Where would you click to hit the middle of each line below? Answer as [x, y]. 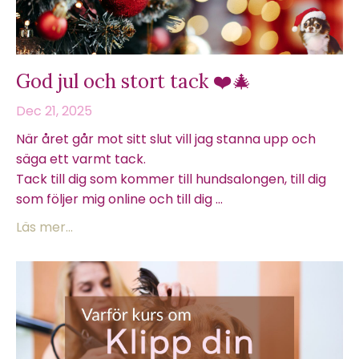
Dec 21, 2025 [54, 111]
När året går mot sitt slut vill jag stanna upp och [166, 139]
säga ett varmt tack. [81, 159]
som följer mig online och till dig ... [119, 199]
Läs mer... [44, 227]
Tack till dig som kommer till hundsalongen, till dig [171, 179]
